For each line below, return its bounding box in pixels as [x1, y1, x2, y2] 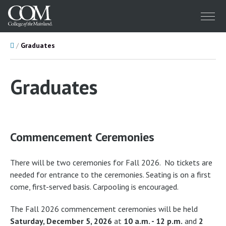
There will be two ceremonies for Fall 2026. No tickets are [10, 157, 212, 167]
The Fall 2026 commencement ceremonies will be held [10, 203, 198, 214]
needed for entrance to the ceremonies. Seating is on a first [10, 169, 211, 180]
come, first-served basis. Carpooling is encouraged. [10, 181, 179, 192]
